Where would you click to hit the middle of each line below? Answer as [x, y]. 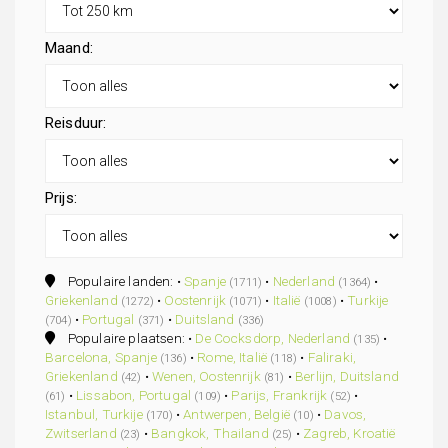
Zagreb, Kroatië [349, 433]
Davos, [345, 414]
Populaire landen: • [120, 281]
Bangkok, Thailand [210, 433]
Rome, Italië [232, 357]
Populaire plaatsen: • [125, 338]
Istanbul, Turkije [94, 414]
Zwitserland [81, 433]
